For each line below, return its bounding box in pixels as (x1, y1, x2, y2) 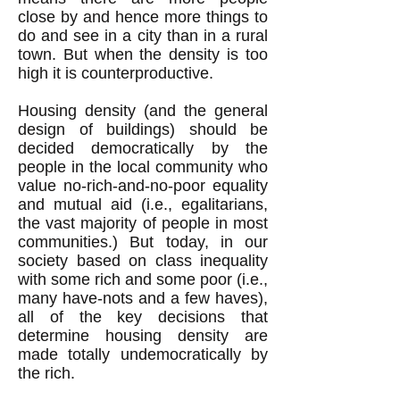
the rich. (18, 364, 75, 382)
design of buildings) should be (18, 121, 268, 138)
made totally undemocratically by (18, 346, 268, 363)
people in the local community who (18, 158, 268, 176)
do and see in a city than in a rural (18, 27, 268, 45)
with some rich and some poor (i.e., (18, 271, 268, 288)
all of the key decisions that (18, 308, 268, 326)
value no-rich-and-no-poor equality (18, 177, 268, 195)
